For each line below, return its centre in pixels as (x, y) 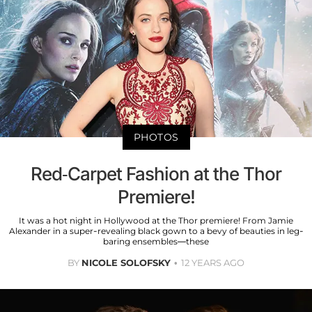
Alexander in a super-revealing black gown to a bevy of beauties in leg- (156, 231)
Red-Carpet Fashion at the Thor (156, 174)
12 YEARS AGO (213, 263)
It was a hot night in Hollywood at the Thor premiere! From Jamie (156, 221)
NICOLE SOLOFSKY (126, 263)
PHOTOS (156, 138)
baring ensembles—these (156, 242)
